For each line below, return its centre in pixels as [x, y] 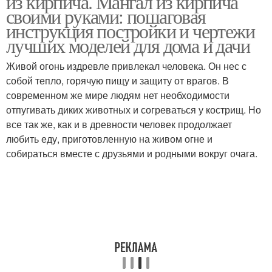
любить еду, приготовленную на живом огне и [109, 139]
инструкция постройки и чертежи [130, 31]
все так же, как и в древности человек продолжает [119, 124]
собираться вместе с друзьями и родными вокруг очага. [132, 153]
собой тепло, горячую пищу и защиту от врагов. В [117, 80]
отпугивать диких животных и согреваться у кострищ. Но [134, 110]
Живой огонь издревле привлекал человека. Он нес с [126, 66]
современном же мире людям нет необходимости [118, 95]
